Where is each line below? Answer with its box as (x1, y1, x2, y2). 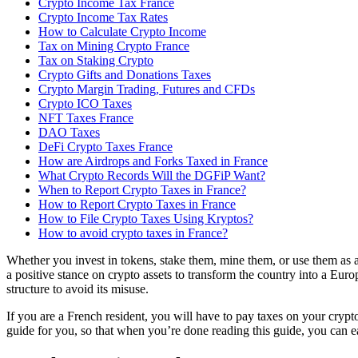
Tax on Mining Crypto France (38, 38, 189, 53)
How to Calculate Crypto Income (38, 24, 206, 38)
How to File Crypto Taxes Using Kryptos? (38, 211, 253, 225)
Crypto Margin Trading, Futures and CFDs (38, 82, 255, 96)
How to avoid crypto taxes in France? (38, 225, 228, 240)
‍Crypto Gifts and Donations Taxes (38, 67, 211, 82)
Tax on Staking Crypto (38, 53, 153, 67)
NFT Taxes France (38, 110, 133, 125)
